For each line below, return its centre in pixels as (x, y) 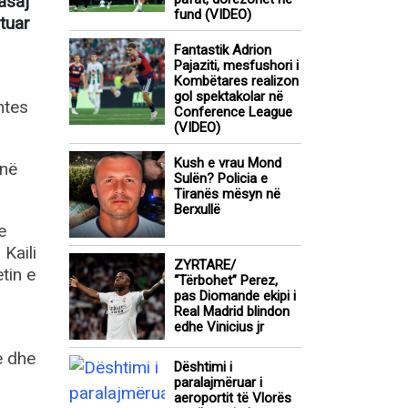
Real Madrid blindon (232, 312)
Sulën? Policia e (221, 179)
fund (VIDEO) (213, 15)
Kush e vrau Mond (228, 163)
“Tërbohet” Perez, (226, 281)
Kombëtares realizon (236, 82)
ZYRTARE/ (205, 265)
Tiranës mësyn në (227, 194)
